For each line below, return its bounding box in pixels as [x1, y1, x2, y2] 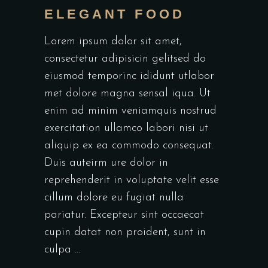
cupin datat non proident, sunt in [44, 226, 206, 238]
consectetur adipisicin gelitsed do [44, 53, 206, 65]
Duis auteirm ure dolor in [44, 157, 168, 169]
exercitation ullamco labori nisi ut [44, 122, 208, 134]
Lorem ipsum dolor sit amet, [44, 35, 182, 47]
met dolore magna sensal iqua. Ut [44, 87, 211, 99]
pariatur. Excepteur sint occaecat [44, 209, 204, 221]
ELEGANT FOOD [44, 6, 185, 22]
